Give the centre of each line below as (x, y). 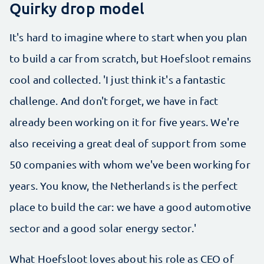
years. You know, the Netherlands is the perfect (124, 185)
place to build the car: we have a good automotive (131, 207)
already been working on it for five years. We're (125, 122)
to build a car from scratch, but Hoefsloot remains (131, 58)
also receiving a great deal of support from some (128, 143)
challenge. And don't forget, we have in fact (114, 100)
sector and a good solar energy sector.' (103, 228)
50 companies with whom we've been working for (130, 164)
